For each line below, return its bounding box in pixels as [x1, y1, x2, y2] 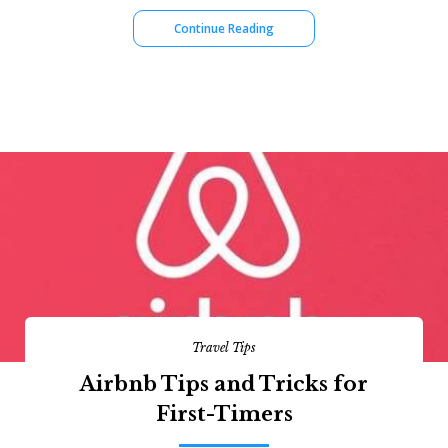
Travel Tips [192, 340, 256, 355]
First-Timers [155, 402, 293, 426]
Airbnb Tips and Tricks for [80, 372, 368, 396]
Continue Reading [174, 19, 274, 37]
